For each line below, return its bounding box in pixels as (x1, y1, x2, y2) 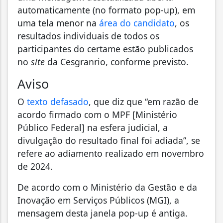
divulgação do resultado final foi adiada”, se (17, 134, 200, 146)
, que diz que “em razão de (89, 95, 199, 108)
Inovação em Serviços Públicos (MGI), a (17, 194, 179, 206)
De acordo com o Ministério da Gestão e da (17, 181, 197, 193)
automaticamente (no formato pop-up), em (17, 3, 195, 16)
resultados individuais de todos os (17, 29, 159, 42)
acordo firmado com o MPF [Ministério (17, 108, 177, 120)
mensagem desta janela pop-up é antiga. (17, 207, 188, 219)
